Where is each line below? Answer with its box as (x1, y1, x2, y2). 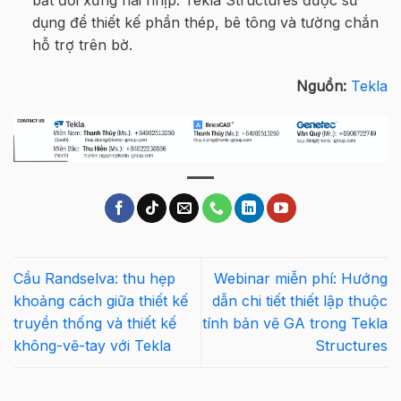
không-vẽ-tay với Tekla (13, 336, 171, 354)
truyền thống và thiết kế (13, 313, 176, 332)
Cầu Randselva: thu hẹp (13, 269, 175, 287)
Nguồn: (296, 76, 346, 95)
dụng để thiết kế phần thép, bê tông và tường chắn (31, 13, 379, 32)
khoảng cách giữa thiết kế (13, 291, 188, 310)
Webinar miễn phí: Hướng (214, 269, 388, 287)
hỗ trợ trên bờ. (31, 36, 132, 55)
